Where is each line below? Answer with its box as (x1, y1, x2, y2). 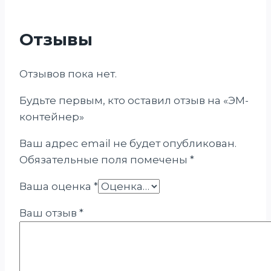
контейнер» (19, 111, 84, 123)
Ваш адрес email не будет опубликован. (19, 137, 237, 150)
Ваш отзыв (19, 207, 79, 220)
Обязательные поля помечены (19, 154, 190, 166)
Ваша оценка (19, 180, 94, 193)
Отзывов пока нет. (19, 68, 117, 80)
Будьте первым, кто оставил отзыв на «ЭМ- (19, 94, 249, 107)
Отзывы (19, 29, 93, 50)
